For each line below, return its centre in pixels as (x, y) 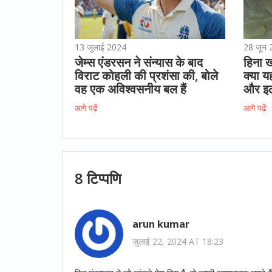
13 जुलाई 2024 (100, 47)
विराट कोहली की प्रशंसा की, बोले (146, 75)
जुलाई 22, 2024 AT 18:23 (178, 242)
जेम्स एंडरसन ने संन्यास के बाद (139, 62)
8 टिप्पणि (98, 178)
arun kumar (161, 224)
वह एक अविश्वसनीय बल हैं (131, 89)
